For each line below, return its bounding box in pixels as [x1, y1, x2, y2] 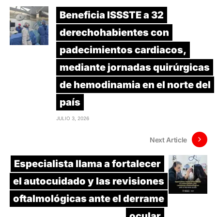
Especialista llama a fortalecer [14, 158, 161, 170]
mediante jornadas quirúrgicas [60, 62, 210, 74]
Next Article [150, 135, 187, 144]
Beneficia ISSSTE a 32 [60, 9, 164, 21]
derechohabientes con [60, 27, 169, 39]
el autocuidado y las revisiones [13, 175, 164, 187]
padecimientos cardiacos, [60, 44, 186, 56]
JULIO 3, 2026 [56, 115, 89, 122]
